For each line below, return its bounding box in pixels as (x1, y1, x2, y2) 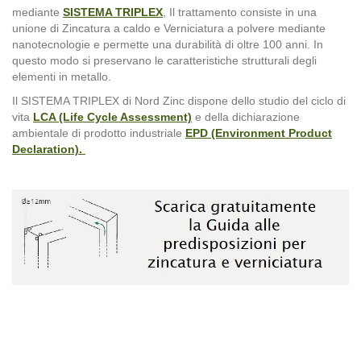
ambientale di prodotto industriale (12, 126, 185, 139)
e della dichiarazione (192, 110, 300, 123)
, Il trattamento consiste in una (163, 5, 317, 19)
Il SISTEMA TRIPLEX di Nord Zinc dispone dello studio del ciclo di (12, 93, 346, 107)
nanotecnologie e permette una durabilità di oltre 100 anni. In (12, 37, 323, 51)
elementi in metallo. (12, 69, 111, 83)
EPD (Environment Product (185, 126, 332, 139)
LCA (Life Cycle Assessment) (33, 110, 192, 123)
